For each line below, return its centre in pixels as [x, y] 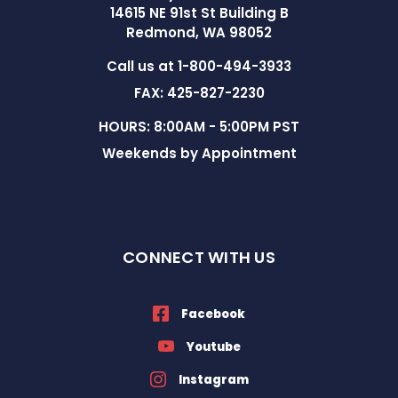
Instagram [213, 379]
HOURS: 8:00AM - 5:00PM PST [199, 126]
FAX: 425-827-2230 [199, 92]
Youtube [213, 346]
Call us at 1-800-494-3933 [199, 66]
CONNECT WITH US [199, 257]
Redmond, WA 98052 [199, 32]
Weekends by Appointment [199, 153]
